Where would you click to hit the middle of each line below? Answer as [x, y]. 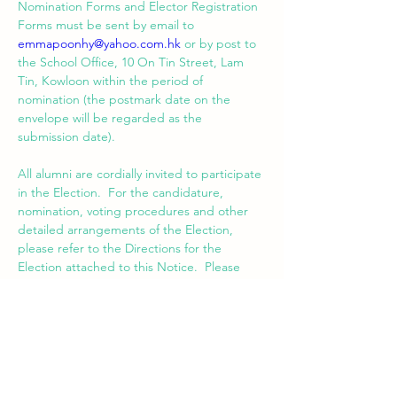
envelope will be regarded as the [112, 118]
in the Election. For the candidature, [122, 192]
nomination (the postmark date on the [126, 99]
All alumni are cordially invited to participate [141, 174]
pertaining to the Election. [91, 323]
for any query [221, 304]
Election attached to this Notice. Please [131, 267]
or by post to [220, 43]
